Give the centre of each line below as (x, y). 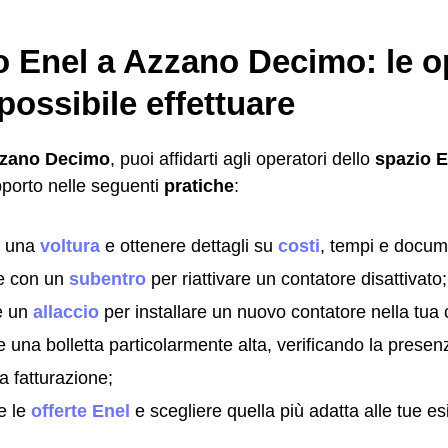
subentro (107, 278)
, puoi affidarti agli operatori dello (242, 158)
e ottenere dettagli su (189, 245)
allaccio (66, 311)
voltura (70, 245)
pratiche (199, 185)
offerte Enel (80, 410)
